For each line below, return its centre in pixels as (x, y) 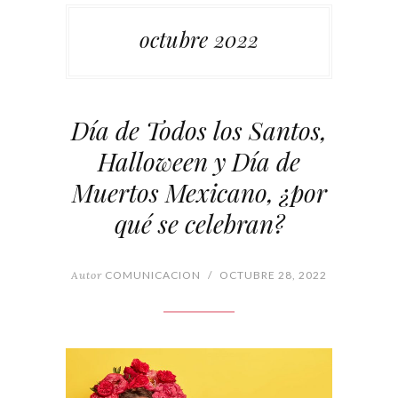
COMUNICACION (151, 275)
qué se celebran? (199, 224)
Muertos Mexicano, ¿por (199, 193)
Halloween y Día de (199, 162)
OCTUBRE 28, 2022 (273, 275)
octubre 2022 (199, 40)
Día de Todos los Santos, (199, 131)
